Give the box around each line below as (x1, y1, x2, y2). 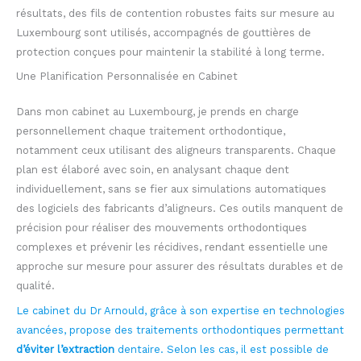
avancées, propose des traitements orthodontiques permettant (16, 324, 344, 337)
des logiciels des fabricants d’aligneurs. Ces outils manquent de (16, 202, 343, 215)
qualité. (16, 280, 55, 293)
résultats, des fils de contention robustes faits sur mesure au (16, 6, 334, 19)
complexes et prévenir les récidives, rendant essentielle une (16, 241, 328, 254)
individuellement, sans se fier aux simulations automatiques (16, 183, 326, 196)
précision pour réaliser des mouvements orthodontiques (16, 222, 307, 234)
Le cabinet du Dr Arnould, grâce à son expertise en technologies (16, 305, 345, 317)
